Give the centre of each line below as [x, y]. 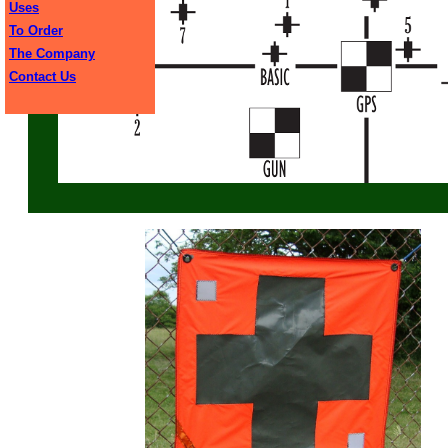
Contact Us [42, 76]
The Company [52, 53]
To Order [36, 30]
